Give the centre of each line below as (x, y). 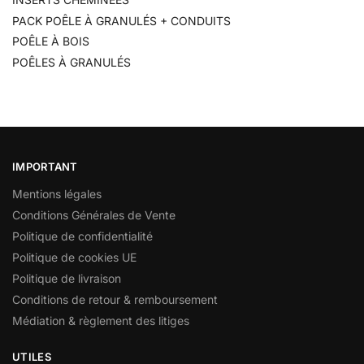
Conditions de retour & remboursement (115, 299)
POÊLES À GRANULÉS (71, 62)
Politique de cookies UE (74, 257)
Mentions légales (57, 193)
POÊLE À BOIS (51, 41)
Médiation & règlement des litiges (101, 320)
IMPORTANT (45, 167)
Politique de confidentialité (82, 236)
